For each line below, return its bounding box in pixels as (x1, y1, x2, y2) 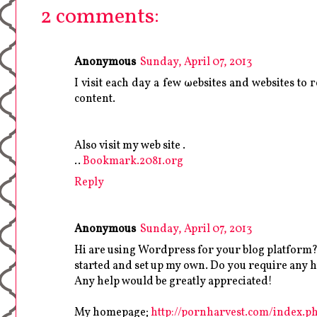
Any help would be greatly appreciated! (74, 273, 272, 289)
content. (74, 91, 115, 107)
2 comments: (40, 1, 159, 32)
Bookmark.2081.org (83, 153, 183, 169)
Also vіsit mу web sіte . (74, 137, 185, 154)
